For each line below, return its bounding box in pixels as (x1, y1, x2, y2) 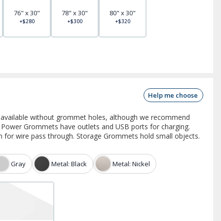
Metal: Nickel (112, 159, 150, 168)
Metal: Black (51, 159, 87, 168)
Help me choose (148, 91, 198, 100)
